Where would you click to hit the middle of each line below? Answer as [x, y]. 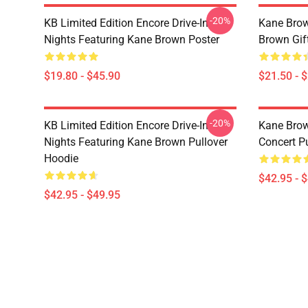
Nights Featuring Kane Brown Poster [132, 40]
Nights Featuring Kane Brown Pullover [136, 142]
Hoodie [61, 158]
